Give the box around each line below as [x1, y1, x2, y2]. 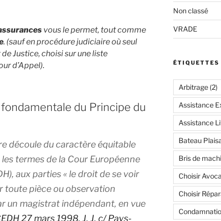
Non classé [173, 6, 208, 15]
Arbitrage [178, 83, 208, 92]
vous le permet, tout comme [42, 25, 146, 35]
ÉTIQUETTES [173, 59, 220, 67]
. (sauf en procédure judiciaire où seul [3, 37, 137, 46]
